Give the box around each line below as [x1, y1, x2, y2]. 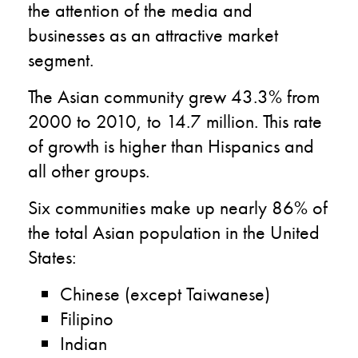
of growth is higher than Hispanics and [28, 133, 314, 158]
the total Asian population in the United [28, 220, 320, 245]
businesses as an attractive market [28, 22, 278, 47]
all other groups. [28, 158, 149, 183]
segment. [28, 47, 93, 72]
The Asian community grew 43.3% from [28, 84, 320, 109]
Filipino [60, 306, 113, 331]
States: [28, 245, 76, 269]
